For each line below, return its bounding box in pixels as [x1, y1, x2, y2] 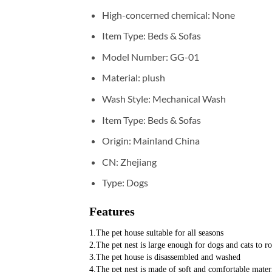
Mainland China [132, 135, 200, 147]
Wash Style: [101, 93, 152, 105]
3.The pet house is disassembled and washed [89, 253, 240, 262]
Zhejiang [120, 155, 157, 168]
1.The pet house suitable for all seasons [89, 228, 223, 238]
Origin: [101, 135, 133, 147]
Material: [101, 72, 142, 84]
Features [89, 205, 135, 219]
